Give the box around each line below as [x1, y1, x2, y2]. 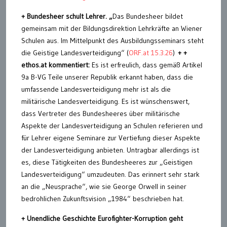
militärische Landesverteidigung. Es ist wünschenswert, [21, 96, 190, 106]
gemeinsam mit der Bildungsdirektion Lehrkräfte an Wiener [21, 23, 202, 33]
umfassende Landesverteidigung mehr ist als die [21, 84, 171, 94]
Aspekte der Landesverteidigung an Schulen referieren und [21, 121, 203, 130]
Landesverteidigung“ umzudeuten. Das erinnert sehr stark [21, 169, 200, 179]
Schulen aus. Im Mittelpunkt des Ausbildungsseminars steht [21, 35, 204, 45]
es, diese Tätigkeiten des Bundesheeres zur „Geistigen [21, 157, 193, 167]
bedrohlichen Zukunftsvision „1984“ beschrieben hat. [21, 194, 184, 203]
